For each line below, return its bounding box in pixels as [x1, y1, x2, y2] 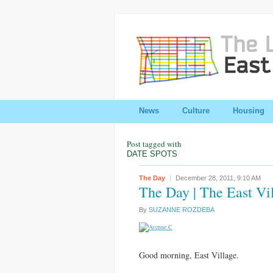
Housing [233, 106, 264, 115]
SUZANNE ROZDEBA [149, 206, 214, 213]
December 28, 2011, [175, 174, 237, 182]
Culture [182, 106, 210, 115]
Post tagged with [127, 138, 182, 149]
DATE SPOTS [127, 149, 177, 158]
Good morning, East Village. [139, 249, 239, 261]
